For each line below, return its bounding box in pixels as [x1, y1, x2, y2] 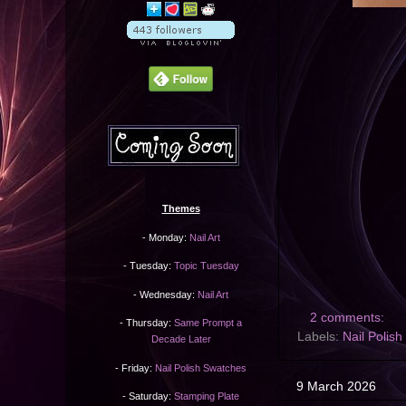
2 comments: [309, 311, 388, 325]
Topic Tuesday [173, 260, 239, 272]
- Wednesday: [133, 288, 198, 300]
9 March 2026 [296, 379, 376, 394]
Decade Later [150, 333, 211, 345]
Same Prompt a [174, 317, 242, 329]
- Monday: [141, 231, 189, 243]
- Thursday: [120, 317, 174, 329]
